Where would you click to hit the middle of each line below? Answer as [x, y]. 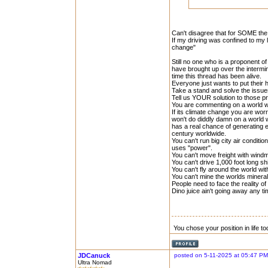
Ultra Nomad [95, 262]
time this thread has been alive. [217, 76]
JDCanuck [94, 255]
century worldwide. [199, 133]
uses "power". [192, 148]
